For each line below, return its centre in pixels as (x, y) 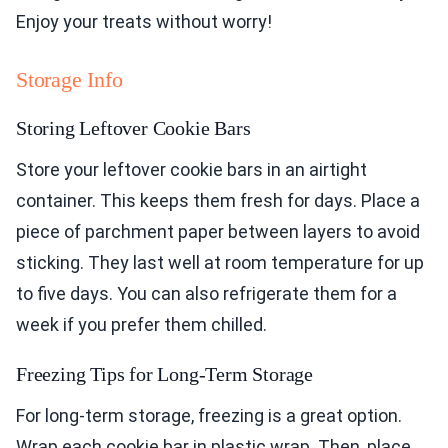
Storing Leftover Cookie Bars (133, 127)
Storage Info (69, 79)
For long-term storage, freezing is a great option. (209, 415)
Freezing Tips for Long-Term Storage (164, 373)
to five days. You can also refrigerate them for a (206, 293)
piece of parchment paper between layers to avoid (218, 231)
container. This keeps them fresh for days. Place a (218, 200)
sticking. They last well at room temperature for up (220, 262)
